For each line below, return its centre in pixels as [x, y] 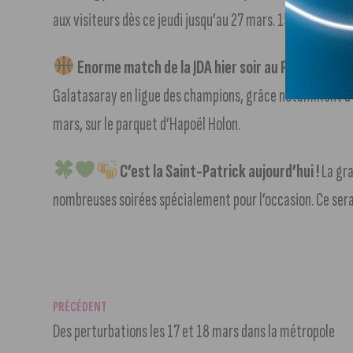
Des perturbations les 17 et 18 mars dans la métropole [194, 331]
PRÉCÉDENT [80, 307]
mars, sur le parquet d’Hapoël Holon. [147, 124]
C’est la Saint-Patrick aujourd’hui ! [219, 171]
